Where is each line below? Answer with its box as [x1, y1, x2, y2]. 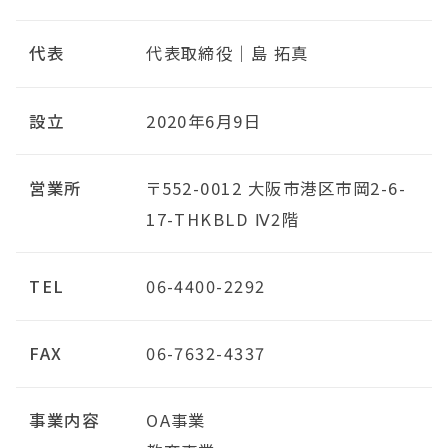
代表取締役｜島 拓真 [146, 41, 309, 66]
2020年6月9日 [146, 108, 262, 133]
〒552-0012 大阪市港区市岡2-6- [146, 175, 407, 200]
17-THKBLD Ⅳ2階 [146, 206, 300, 231]
